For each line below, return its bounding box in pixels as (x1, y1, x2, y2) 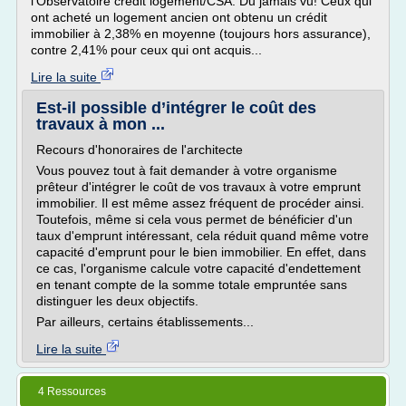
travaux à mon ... (36, 115, 165, 133)
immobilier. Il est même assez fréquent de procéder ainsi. (36, 196, 364, 210)
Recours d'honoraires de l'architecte (36, 142, 243, 157)
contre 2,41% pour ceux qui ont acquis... (31, 43, 262, 57)
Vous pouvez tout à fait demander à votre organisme (36, 163, 337, 178)
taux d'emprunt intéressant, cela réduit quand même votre (36, 228, 369, 243)
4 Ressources (38, 385, 106, 398)
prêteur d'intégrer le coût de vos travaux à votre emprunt (36, 179, 361, 194)
